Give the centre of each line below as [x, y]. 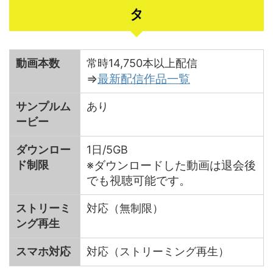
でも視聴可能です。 [139, 180]
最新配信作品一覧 [144, 79]
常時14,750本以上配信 [142, 63]
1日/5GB [107, 150]
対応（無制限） [125, 208]
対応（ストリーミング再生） [158, 251]
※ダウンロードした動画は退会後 [171, 165]
